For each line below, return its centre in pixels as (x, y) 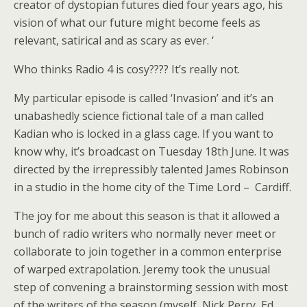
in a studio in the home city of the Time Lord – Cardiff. (152, 187)
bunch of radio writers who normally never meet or (145, 233)
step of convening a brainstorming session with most (151, 287)
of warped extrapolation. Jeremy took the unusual (142, 269)
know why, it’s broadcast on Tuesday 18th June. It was (151, 151)
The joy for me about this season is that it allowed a (147, 216)
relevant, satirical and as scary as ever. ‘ (114, 40)
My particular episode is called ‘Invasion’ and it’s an (144, 98)
